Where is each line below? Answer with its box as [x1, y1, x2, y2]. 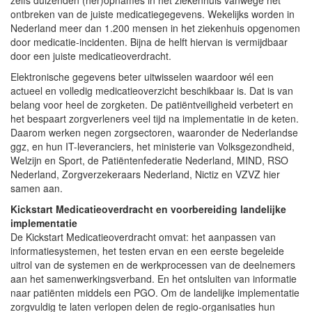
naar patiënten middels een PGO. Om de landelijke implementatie [10, 285, 299, 299]
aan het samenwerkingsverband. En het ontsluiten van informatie [10, 271, 297, 286]
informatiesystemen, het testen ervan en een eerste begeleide [10, 243, 284, 258]
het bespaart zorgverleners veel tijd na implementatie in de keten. [10, 111, 299, 125]
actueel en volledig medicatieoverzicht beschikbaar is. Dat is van [10, 83, 293, 97]
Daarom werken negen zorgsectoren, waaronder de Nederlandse [10, 125, 298, 139]
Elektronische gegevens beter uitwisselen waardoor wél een [10, 69, 274, 84]
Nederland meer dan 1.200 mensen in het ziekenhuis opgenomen [10, 20, 300, 35]
